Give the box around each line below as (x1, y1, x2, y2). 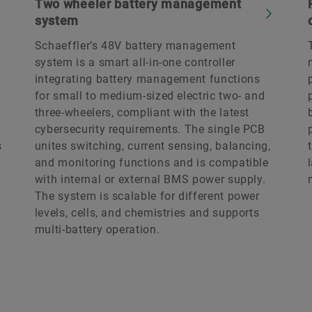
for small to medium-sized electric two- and (34, 88, 265, 102)
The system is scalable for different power (34, 189, 260, 203)
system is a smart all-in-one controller (34, 55, 235, 69)
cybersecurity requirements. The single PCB (34, 122, 265, 136)
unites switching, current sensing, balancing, (34, 139, 271, 153)
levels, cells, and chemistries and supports (34, 205, 260, 219)
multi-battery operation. (34, 222, 160, 236)
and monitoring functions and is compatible (34, 155, 269, 169)
